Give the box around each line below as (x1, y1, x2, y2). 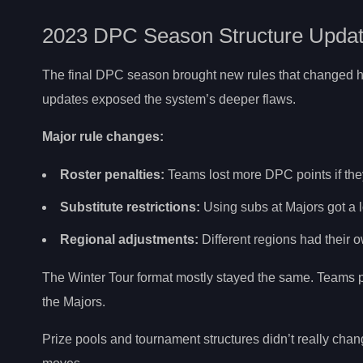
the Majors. (42, 295, 105, 310)
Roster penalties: (60, 168, 164, 182)
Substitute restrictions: (60, 200, 200, 215)
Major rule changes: (42, 129, 164, 143)
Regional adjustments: (60, 232, 199, 246)
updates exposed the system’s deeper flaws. (42, 92, 296, 106)
